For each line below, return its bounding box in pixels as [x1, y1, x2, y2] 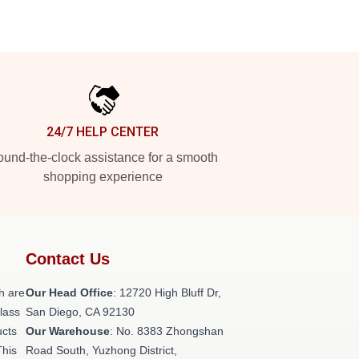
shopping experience [42, 170, 163, 184]
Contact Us [26, 250, 110, 268]
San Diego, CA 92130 [26, 305, 135, 318]
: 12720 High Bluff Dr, [113, 286, 221, 299]
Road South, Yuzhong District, [26, 344, 177, 357]
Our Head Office [26, 286, 113, 299]
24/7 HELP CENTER [46, 124, 159, 139]
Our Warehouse [26, 325, 110, 337]
